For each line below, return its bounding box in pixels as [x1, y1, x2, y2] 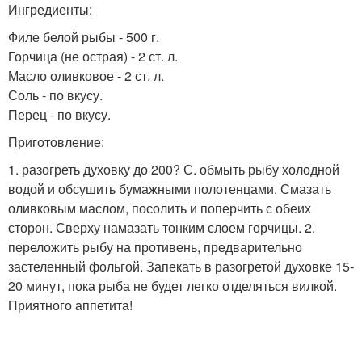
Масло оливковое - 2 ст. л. [8, 65, 164, 85]
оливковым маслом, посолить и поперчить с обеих [8, 198, 311, 217]
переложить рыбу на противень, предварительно [8, 237, 302, 256]
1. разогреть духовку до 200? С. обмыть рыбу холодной [8, 159, 339, 179]
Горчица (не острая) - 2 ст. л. [8, 46, 178, 65]
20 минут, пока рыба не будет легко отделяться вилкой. [8, 276, 337, 295]
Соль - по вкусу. [8, 85, 103, 104]
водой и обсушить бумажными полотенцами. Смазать [8, 179, 331, 198]
